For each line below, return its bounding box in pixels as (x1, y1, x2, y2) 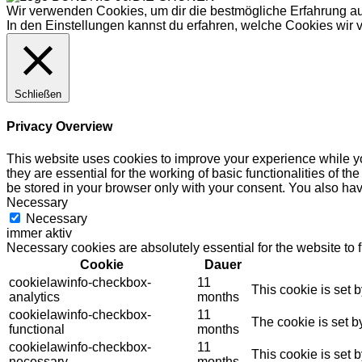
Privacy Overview (6, 120, 112, 134)
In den (6, 19, 45, 33)
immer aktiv (6, 225, 72, 240)
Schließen (15, 88, 61, 101)
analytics (9, 289, 60, 304)
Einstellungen (45, 19, 124, 33)
